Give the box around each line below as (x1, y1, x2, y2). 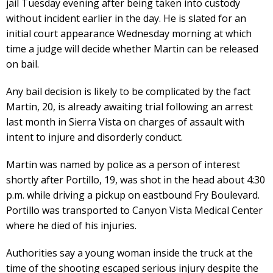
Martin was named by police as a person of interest (6, 157, 240, 171)
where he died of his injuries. (6, 218, 136, 232)
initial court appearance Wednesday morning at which (6, 26, 252, 40)
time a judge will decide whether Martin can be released (6, 41, 258, 55)
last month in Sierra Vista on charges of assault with (6, 115, 244, 129)
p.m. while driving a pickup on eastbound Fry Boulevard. (6, 188, 260, 202)
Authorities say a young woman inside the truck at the (6, 246, 253, 260)
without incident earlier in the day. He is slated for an (6, 11, 246, 25)
